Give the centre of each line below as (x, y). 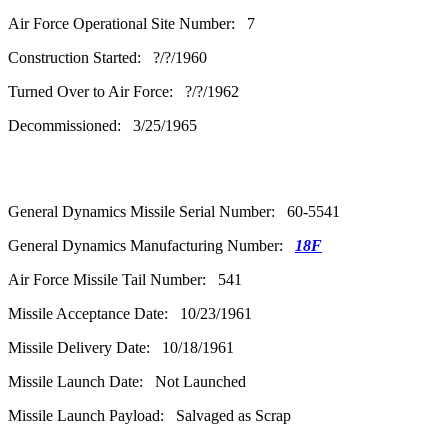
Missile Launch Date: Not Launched (127, 381)
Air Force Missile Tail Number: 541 (125, 279)
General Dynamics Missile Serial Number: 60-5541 (174, 211)
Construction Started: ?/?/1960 (107, 57)
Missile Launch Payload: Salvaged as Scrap (149, 415)
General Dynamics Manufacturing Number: (151, 245)
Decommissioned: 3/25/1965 (102, 125)
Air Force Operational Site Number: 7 (131, 23)
